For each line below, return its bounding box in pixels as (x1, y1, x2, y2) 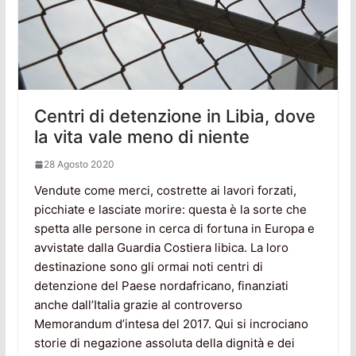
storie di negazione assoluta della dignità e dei (33, 335, 295, 351)
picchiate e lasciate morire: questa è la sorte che (33, 202, 307, 218)
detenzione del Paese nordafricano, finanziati (33, 278, 288, 294)
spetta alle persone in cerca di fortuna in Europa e (33, 221, 315, 237)
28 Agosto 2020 (43, 158, 114, 171)
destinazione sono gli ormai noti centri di (33, 259, 263, 275)
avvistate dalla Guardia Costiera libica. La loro (33, 240, 288, 256)
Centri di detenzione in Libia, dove (33, 106, 315, 127)
